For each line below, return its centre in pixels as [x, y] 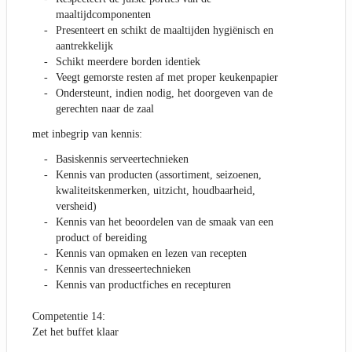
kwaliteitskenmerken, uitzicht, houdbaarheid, [156, 191]
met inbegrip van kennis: [87, 134]
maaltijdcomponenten [103, 15]
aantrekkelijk [84, 46]
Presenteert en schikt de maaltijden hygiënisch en [165, 31]
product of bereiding [101, 238]
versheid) [76, 207]
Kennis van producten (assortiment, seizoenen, [159, 175]
